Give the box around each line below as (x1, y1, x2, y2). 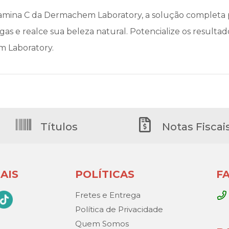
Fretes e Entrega (75, 190, 141, 200)
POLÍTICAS (75, 168, 134, 180)
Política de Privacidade (75, 204, 163, 214)
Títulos (37, 121, 78, 133)
